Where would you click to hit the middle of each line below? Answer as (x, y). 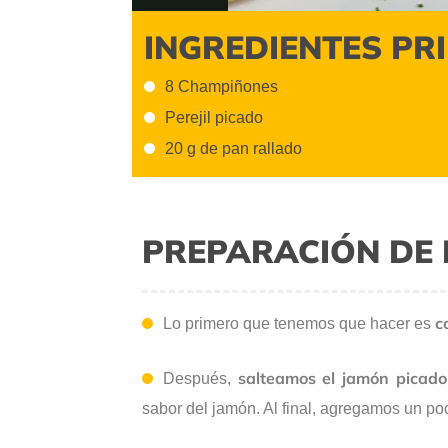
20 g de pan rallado (233, 149)
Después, (197, 379)
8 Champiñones (221, 86)
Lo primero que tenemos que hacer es (299, 324)
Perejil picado (214, 118)
